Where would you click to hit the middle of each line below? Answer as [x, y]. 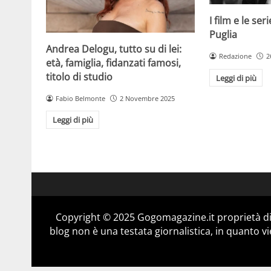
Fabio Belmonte [80, 98]
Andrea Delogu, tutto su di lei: [114, 49]
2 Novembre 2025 [147, 98]
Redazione [235, 56]
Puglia [224, 35]
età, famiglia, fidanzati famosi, [113, 63]
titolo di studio [79, 77]
